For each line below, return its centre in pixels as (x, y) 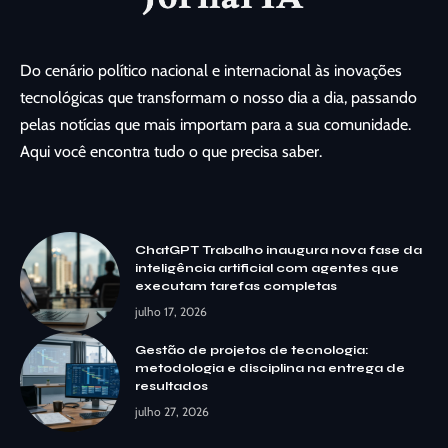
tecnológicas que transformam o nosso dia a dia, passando (218, 97)
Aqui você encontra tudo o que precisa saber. (171, 151)
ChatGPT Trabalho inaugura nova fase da (278, 250)
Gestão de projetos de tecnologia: (252, 350)
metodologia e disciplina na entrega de (270, 368)
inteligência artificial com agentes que (267, 268)
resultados (171, 386)
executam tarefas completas (236, 286)
